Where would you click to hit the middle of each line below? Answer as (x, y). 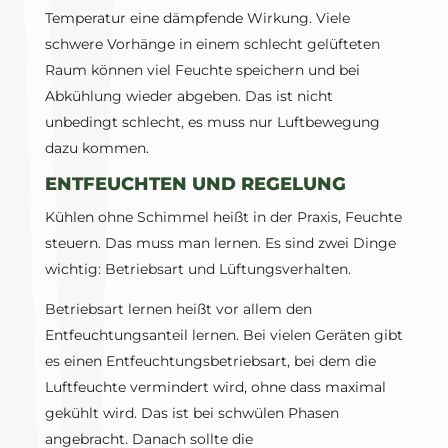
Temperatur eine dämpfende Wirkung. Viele (197, 18)
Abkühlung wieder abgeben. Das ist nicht (188, 96)
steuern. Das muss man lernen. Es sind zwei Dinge (220, 243)
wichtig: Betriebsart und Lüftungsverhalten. (197, 269)
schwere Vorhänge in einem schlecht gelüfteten (212, 44)
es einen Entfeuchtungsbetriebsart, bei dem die (210, 361)
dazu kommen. (96, 148)
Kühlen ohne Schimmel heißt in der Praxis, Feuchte (223, 217)
